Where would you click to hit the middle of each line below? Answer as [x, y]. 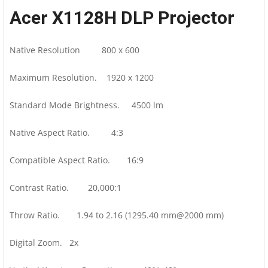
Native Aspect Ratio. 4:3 [66, 133]
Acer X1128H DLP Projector [122, 18]
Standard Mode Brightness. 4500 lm [86, 105]
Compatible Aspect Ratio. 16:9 [77, 160]
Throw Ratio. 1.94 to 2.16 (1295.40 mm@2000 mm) [117, 215]
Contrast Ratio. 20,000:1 [66, 188]
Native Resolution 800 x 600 [74, 50]
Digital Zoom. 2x [44, 243]
